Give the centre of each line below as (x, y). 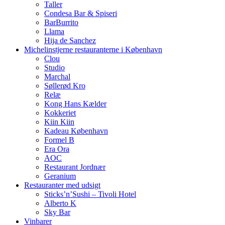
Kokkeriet (60, 113)
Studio (54, 68)
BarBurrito (61, 23)
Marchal (57, 77)
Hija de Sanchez (70, 41)
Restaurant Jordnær (75, 167)
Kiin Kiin (59, 122)
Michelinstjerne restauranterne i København (93, 50)
